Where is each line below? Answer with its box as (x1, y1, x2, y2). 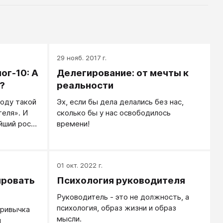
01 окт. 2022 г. (57, 161, 103, 169)
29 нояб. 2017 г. (57, 54, 107, 62)
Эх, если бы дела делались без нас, (57, 97, 184, 107)
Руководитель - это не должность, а (57, 192, 190, 202)
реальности (57, 80, 114, 91)
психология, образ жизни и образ (57, 203, 177, 213)
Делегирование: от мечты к (57, 67, 189, 79)
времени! (57, 119, 92, 128)
